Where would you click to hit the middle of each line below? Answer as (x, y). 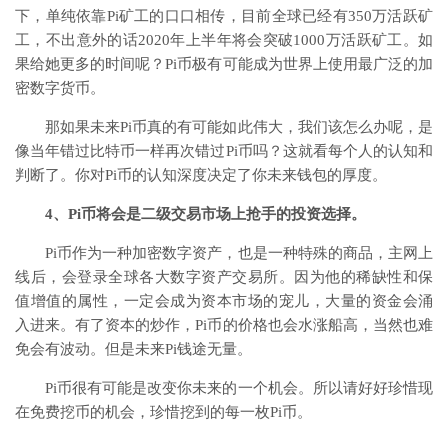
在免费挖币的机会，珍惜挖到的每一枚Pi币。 (163, 411)
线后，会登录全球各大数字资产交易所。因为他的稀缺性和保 (224, 276)
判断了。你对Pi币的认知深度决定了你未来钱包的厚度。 (201, 174)
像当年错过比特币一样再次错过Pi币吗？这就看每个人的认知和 (224, 150)
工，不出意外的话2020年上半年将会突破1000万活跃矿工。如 (224, 39)
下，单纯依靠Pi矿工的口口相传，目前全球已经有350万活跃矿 (224, 15)
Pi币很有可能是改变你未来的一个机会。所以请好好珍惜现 (239, 387)
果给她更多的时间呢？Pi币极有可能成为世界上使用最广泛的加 (224, 63)
